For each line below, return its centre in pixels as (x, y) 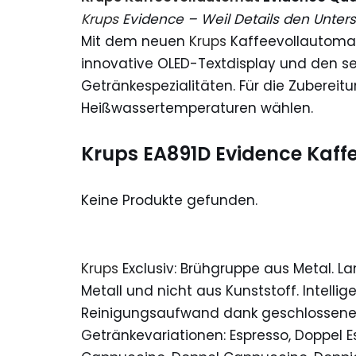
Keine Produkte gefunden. (169, 201)
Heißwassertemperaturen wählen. (197, 108)
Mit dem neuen (135, 42)
